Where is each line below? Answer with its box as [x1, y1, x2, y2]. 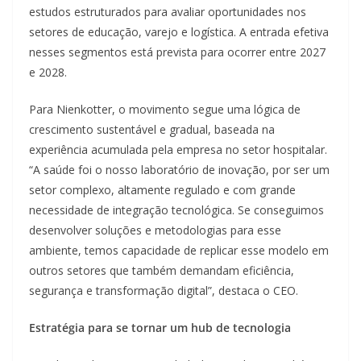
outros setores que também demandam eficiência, [29, 263, 294, 279]
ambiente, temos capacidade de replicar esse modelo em [29, 243, 329, 259]
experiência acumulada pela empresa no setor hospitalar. [29, 142, 327, 158]
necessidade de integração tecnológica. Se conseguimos [29, 202, 324, 218]
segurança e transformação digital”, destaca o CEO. [29, 283, 298, 299]
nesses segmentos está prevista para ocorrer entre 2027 [29, 44, 326, 60]
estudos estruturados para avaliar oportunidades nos [29, 4, 306, 20]
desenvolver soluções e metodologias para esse [29, 222, 281, 239]
